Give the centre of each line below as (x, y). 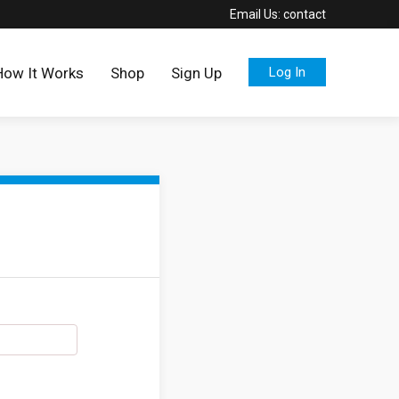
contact (303, 14)
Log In (287, 73)
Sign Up (196, 73)
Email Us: (255, 14)
